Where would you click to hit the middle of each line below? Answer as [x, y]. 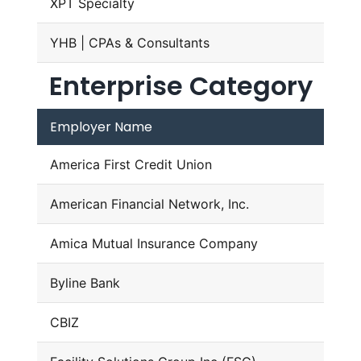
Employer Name [101, 127]
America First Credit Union [131, 165]
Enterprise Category [180, 86]
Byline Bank [85, 283]
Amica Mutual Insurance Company [154, 244]
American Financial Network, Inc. [149, 204]
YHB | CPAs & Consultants [129, 43]
